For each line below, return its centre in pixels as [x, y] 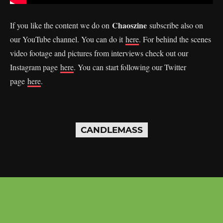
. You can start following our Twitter [130, 67]
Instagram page [35, 67]
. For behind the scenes [175, 39]
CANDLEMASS [111, 130]
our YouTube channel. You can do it [68, 39]
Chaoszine [129, 25]
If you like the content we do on [61, 25]
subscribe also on [175, 25]
